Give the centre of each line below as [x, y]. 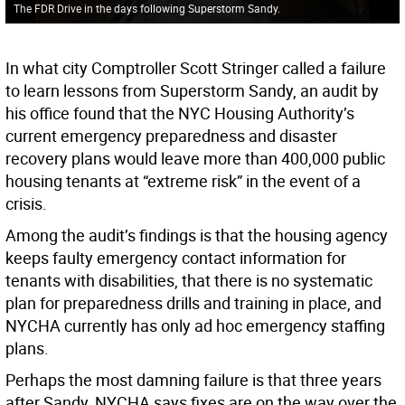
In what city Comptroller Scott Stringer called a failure [196, 68]
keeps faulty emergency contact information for [176, 258]
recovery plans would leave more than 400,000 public [195, 159]
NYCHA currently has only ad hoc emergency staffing [195, 326]
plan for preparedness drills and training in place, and [193, 303]
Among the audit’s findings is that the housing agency [197, 235]
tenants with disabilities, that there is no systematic [189, 281]
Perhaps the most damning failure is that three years [193, 380]
